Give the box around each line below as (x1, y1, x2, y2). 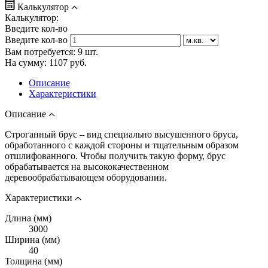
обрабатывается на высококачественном (5, 161, 169, 172)
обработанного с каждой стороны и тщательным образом (5, 139, 239, 150)
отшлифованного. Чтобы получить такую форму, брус (5, 150, 226, 161)
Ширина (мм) (5, 234, 60, 245)
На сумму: (5, 57, 49, 68)
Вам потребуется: (5, 46, 78, 57)
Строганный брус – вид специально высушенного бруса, (5, 129, 238, 139)
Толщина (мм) (5, 255, 62, 266)
